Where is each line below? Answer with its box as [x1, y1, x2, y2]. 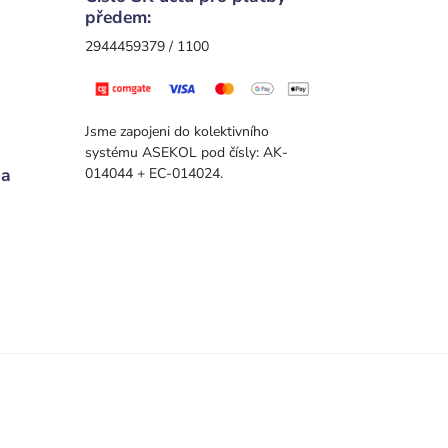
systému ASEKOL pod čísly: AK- [85, 142, 288, 162]
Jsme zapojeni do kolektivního [85, 121, 269, 141]
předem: [85, 4, 151, 29]
